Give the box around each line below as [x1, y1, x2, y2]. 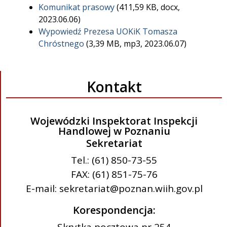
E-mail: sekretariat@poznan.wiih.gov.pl [25, 182, 203, 196]
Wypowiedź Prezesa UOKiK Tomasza [39, 26, 177, 37]
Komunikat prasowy [39, 2, 115, 13]
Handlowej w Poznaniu [58, 124, 170, 138]
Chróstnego [39, 38, 84, 50]
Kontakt [86, 77, 142, 97]
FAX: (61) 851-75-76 [70, 168, 158, 181]
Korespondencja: [72, 203, 156, 217]
